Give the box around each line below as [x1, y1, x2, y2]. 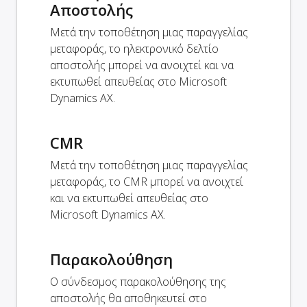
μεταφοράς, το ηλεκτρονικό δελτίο [50, 40, 219, 56]
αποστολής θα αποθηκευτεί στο [50, 290, 207, 306]
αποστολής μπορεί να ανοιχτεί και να [50, 57, 234, 73]
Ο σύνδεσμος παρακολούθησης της [50, 273, 226, 289]
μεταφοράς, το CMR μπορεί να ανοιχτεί [50, 173, 243, 189]
